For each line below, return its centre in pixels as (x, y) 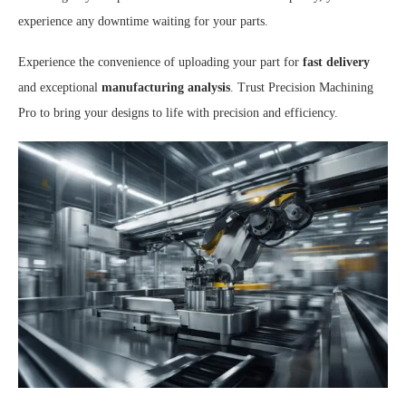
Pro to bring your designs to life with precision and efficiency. (178, 113)
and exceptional (60, 88)
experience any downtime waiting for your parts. (143, 22)
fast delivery (336, 63)
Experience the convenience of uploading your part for (160, 63)
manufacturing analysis (166, 88)
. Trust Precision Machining (302, 88)
